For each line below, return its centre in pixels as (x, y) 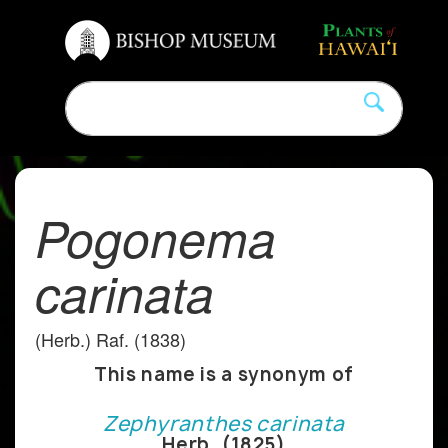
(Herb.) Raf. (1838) (110, 338)
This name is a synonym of (224, 374)
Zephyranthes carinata (224, 423)
